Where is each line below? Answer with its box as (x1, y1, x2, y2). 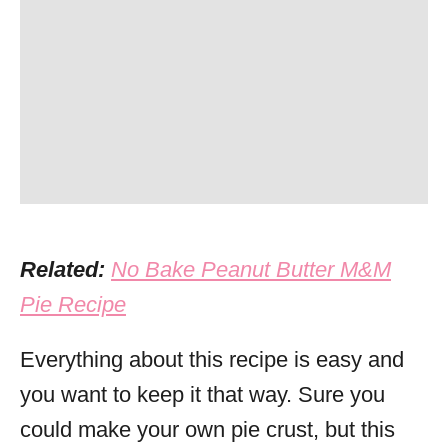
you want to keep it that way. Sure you (20, 382, 385, 407)
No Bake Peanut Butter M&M (111, 257, 391, 282)
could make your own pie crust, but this (20, 417, 395, 442)
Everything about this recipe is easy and (20, 347, 404, 372)
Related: (20, 257, 111, 282)
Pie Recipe (20, 292, 126, 317)
